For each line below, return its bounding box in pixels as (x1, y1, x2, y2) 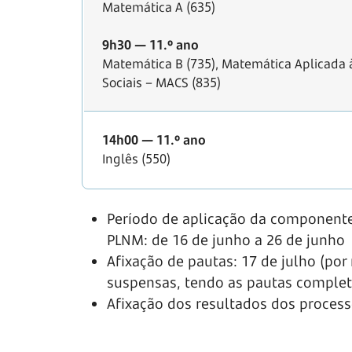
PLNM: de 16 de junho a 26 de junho (107, 230, 345, 250)
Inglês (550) (102, 150, 170, 168)
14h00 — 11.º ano (102, 131, 206, 149)
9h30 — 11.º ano (102, 36, 199, 54)
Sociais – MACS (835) (102, 74, 221, 92)
